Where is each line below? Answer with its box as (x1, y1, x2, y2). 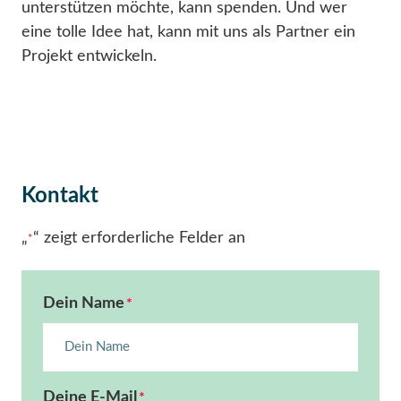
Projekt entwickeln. (21, 47, 157, 64)
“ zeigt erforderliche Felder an (33, 229, 245, 246)
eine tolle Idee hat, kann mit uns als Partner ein (21, 23, 355, 40)
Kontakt (21, 184, 98, 207)
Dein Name (43, 295, 124, 312)
